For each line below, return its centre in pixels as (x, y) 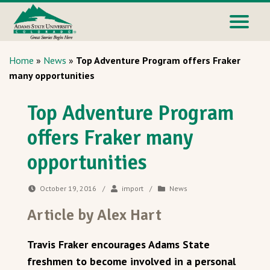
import (132, 188)
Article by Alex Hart (94, 215)
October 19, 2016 (68, 188)
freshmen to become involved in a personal (131, 261)
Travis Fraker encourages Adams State (118, 244)
